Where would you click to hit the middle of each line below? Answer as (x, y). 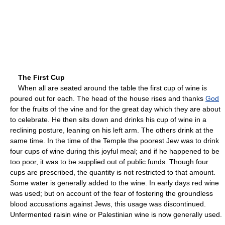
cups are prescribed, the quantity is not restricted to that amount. (113, 172)
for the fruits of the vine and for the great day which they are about (115, 109)
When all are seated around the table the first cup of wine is (108, 88)
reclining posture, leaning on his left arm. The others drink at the (112, 130)
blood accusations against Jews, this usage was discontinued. (108, 204)
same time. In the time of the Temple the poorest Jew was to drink (115, 140)
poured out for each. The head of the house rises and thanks (108, 98)
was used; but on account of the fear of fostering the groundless (111, 193)
